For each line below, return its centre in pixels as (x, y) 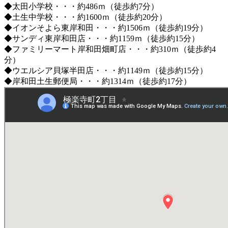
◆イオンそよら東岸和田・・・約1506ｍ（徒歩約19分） (106, 27)
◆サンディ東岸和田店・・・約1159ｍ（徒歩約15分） (102, 38)
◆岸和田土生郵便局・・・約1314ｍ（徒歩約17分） (98, 81)
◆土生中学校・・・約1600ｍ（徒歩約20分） (85, 17)
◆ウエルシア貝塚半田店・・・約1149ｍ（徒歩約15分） (106, 70)
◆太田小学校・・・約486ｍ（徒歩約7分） (81, 6)
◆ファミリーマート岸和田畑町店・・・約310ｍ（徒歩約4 (110, 49)
